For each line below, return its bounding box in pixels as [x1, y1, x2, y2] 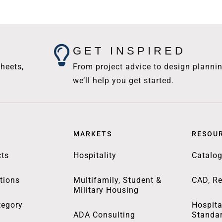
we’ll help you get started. [73, 75, 174, 85]
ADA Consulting [73, 210, 135, 220]
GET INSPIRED [73, 44, 186, 57]
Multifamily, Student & [73, 175, 162, 185]
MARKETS [73, 129, 112, 138]
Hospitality [73, 150, 116, 160]
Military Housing [73, 185, 139, 195]
